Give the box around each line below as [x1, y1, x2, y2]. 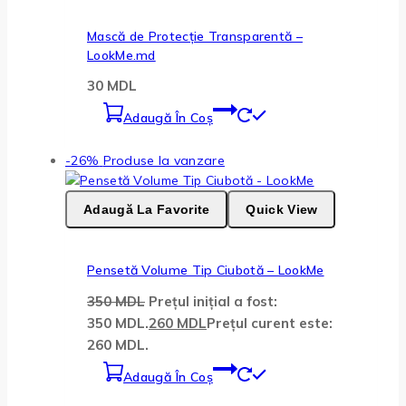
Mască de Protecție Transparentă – [87, 27, 303, 44]
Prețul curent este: [207, 314, 333, 332]
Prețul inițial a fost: [149, 292, 277, 310]
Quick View [246, 202, 318, 217]
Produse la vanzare [102, 152, 225, 169]
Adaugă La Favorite [83, 202, 210, 217]
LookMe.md [87, 46, 156, 63]
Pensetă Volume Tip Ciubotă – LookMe [87, 261, 324, 278]
